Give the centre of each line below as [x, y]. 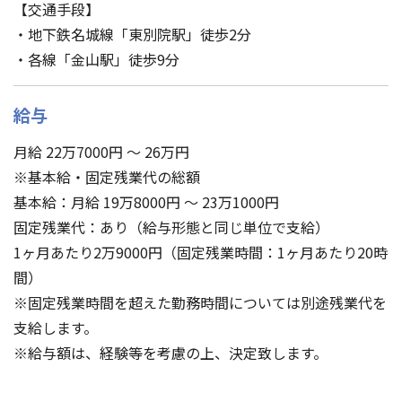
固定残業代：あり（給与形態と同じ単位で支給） [171, 227]
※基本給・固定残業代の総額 [107, 176]
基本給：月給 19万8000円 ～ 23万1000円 [146, 201]
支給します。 [56, 327]
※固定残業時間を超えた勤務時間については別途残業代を [200, 302]
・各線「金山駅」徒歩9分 [96, 59]
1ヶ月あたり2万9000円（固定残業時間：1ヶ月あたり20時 [201, 252]
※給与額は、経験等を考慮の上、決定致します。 [170, 352]
